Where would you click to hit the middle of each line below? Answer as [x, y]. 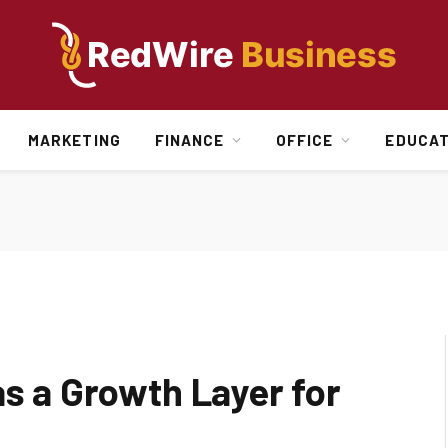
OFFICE [305, 140]
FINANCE [189, 140]
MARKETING [74, 140]
